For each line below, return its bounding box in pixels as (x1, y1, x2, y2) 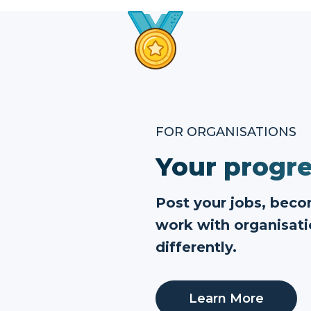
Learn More (189, 291, 264, 306)
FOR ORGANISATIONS (155, 124, 296, 140)
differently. (155, 239, 237, 255)
